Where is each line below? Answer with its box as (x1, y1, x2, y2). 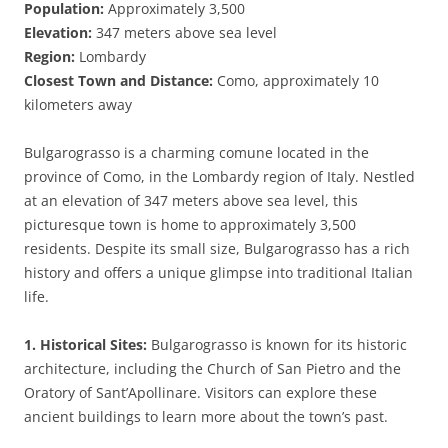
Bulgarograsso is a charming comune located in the (24, 143, 369, 162)
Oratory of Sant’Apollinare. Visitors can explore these (24, 383, 377, 402)
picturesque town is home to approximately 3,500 (24, 215, 356, 234)
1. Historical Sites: (24, 335, 147, 354)
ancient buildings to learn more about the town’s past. (24, 407, 388, 426)
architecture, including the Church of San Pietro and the (24, 359, 401, 378)
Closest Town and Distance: (24, 71, 213, 90)
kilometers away (24, 95, 132, 114)
